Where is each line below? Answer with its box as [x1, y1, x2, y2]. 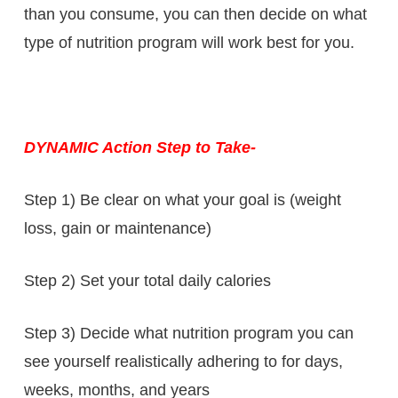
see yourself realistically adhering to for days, [23, 352, 343, 370]
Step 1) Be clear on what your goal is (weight [23, 190, 341, 209]
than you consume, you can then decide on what [23, 4, 367, 23]
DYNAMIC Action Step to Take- [23, 138, 256, 156]
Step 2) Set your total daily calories [23, 271, 271, 290]
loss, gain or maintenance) [23, 219, 211, 237]
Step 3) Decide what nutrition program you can [23, 323, 354, 342]
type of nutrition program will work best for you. [23, 33, 354, 52]
